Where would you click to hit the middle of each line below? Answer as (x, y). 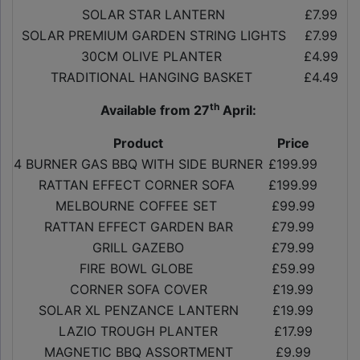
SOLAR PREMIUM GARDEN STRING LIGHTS (155, 36)
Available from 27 (155, 110)
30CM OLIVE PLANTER (155, 57)
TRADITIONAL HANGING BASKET (155, 78)
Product (138, 143)
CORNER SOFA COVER (140, 290)
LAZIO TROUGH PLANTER (140, 331)
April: (237, 110)
